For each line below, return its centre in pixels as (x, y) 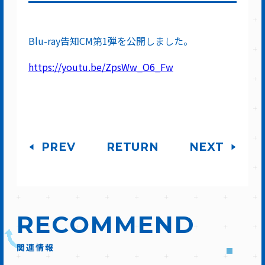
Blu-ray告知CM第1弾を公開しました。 (110, 41)
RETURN (132, 147)
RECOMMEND (106, 224)
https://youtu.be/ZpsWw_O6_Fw (101, 67)
